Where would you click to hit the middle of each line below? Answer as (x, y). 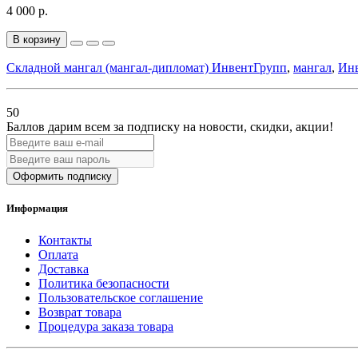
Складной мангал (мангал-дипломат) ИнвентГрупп (147, 68)
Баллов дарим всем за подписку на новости (125, 127)
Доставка (64, 268)
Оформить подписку (62, 177)
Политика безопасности (104, 283)
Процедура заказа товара (106, 326)
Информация (37, 209)
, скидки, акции (286, 127)
